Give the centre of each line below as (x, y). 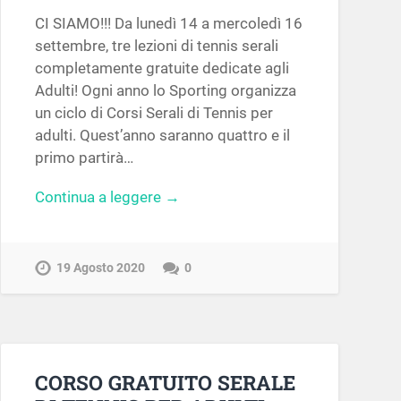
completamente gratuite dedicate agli (162, 68)
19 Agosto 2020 (100, 268)
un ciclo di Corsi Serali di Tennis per (154, 113)
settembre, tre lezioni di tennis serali (156, 46)
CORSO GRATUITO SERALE (165, 383)
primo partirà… (84, 158)
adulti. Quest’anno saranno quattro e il (162, 136)
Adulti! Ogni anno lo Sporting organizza (165, 91)
